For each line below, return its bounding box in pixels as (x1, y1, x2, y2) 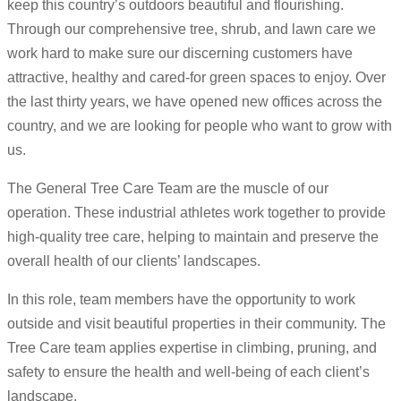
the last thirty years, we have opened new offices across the (7, 94, 382, 110)
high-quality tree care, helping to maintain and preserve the (7, 229, 379, 245)
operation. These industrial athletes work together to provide (7, 205, 386, 221)
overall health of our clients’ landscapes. (7, 253, 260, 269)
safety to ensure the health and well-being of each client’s (7, 364, 370, 380)
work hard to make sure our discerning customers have (7, 46, 353, 62)
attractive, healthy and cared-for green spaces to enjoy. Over (7, 70, 386, 86)
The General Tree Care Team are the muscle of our (7, 181, 328, 197)
